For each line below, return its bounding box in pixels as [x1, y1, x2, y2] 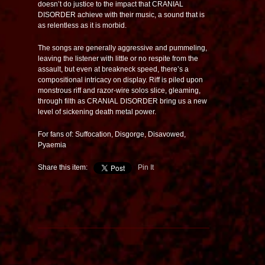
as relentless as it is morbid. [38, 21, 127, 30]
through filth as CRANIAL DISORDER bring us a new [38, 96, 207, 105]
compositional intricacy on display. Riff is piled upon [38, 75, 203, 84]
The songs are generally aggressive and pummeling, [38, 43, 207, 52]
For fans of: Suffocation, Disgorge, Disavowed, [38, 130, 186, 138]
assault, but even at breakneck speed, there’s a [38, 64, 189, 73]
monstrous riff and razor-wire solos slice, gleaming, [38, 86, 201, 95]
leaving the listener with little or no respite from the [38, 54, 198, 63]
